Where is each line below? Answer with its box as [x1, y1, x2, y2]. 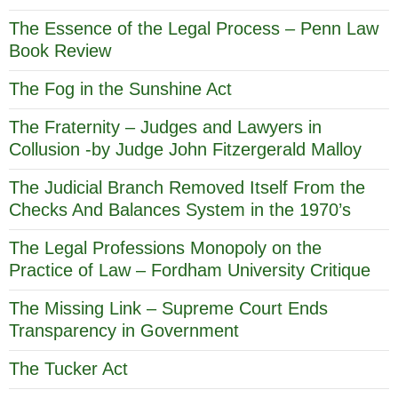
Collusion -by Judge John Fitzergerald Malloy [9, 139, 362, 159]
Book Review [9, 40, 111, 60]
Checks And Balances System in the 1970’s [9, 199, 351, 219]
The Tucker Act [9, 358, 128, 378]
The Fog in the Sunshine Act [9, 78, 232, 99]
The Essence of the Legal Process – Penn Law [9, 18, 378, 38]
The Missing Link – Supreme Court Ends [9, 298, 328, 318]
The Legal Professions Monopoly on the [9, 237, 322, 258]
